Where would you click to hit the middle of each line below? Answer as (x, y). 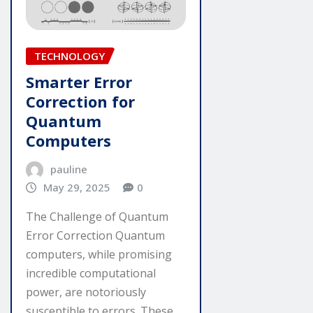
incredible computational (91, 274)
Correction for (80, 101)
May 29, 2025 (77, 187)
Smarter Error (79, 81)
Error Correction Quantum (95, 236)
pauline (68, 169)
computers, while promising (99, 255)
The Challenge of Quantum (97, 217)
